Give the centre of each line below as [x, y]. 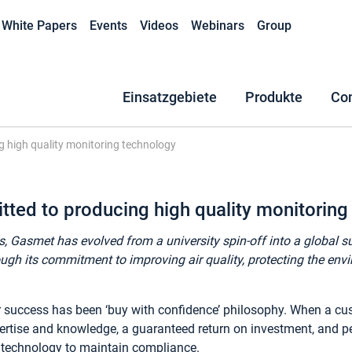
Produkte [274, 97]
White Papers [39, 26]
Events [108, 26]
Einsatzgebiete [170, 97]
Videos [159, 26]
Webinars [218, 26]
